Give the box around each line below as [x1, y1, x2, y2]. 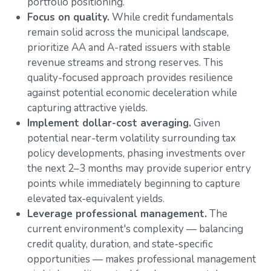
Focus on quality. [27, 10, 109, 24]
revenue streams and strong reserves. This [27, 55, 223, 70]
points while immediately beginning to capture [27, 176, 240, 191]
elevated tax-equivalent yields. [27, 191, 165, 206]
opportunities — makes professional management [27, 252, 256, 266]
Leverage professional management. [27, 206, 207, 221]
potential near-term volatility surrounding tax [27, 131, 236, 145]
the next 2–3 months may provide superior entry [27, 161, 251, 175]
